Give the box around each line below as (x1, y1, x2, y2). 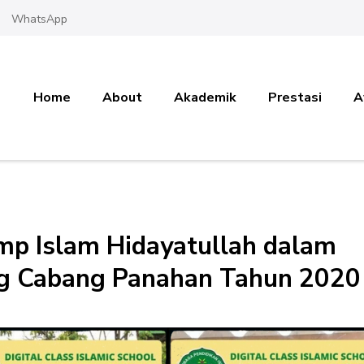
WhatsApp (11, 11, 67, 28)
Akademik (174, 89, 236, 107)
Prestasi (268, 89, 322, 107)
